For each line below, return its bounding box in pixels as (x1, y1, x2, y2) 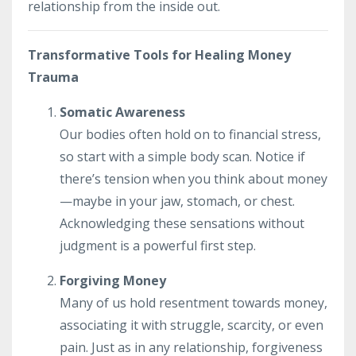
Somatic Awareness (60, 103, 185, 121)
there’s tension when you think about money (60, 169, 327, 188)
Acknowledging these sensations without (60, 214, 304, 232)
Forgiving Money (60, 271, 166, 289)
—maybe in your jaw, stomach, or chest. (60, 192, 295, 210)
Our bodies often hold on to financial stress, (60, 125, 321, 143)
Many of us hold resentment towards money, (60, 293, 327, 311)
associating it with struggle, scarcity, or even (60, 315, 323, 334)
